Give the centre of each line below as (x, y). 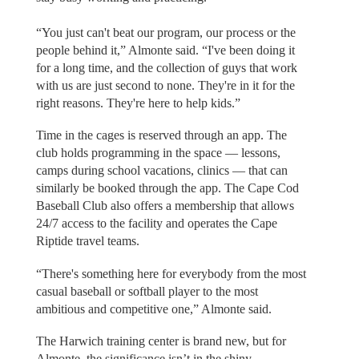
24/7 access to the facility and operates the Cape (156, 224)
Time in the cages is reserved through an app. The (161, 135)
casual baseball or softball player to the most (147, 291)
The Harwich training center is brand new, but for (161, 341)
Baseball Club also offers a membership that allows (165, 206)
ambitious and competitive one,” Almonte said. (153, 309)
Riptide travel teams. (87, 241)
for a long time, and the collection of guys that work (166, 67)
